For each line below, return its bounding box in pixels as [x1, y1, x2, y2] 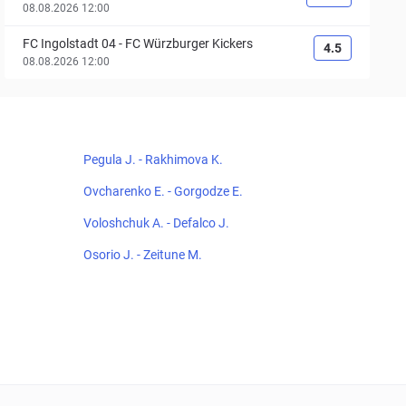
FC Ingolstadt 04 [23, 36, 117, 51]
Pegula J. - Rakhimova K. [83, 152, 223, 167]
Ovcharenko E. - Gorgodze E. [83, 184, 243, 198]
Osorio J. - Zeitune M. [83, 247, 202, 262]
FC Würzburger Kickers [125, 36, 254, 51]
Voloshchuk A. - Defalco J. [83, 216, 229, 230]
